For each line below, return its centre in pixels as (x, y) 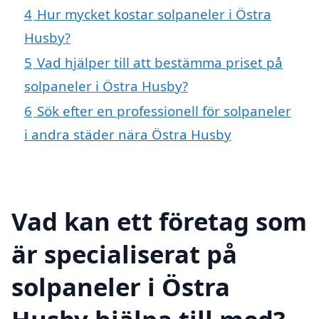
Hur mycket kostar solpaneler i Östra (154, 14)
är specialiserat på (124, 253)
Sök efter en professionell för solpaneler (164, 111)
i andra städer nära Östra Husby (128, 135)
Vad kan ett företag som (159, 221)
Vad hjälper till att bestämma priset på (160, 63)
